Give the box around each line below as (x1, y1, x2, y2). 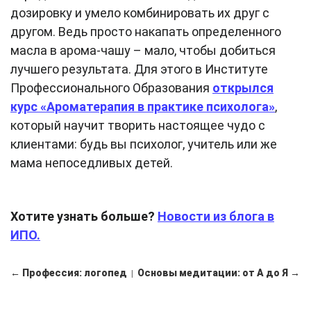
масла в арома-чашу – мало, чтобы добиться (10, 43, 276, 58)
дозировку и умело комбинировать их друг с (10, 6, 269, 21)
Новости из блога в (158, 209, 274, 224)
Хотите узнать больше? (10, 209, 158, 224)
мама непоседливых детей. (10, 155, 173, 171)
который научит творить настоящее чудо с (10, 118, 265, 133)
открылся (212, 81, 274, 96)
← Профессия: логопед (10, 267, 127, 279)
